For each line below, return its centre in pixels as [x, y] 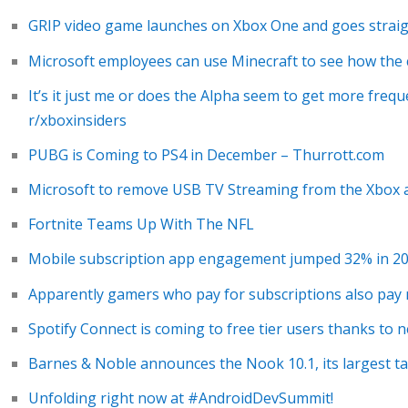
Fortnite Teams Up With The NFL [141, 224]
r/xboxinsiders [77, 120]
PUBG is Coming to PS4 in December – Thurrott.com [206, 154]
